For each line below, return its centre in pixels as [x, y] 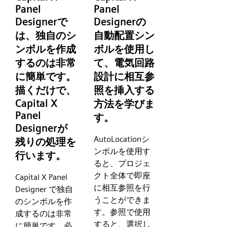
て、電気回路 [124, 63]
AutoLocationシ [122, 139]
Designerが [41, 128]
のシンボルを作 [44, 201]
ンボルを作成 [46, 49]
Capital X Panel [41, 177]
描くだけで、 [46, 90]
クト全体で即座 [122, 175]
